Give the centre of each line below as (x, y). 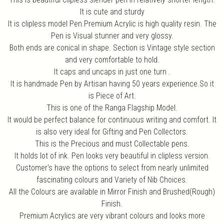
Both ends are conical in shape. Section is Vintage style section (112, 47)
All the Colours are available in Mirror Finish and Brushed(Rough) (112, 191)
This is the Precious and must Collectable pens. (112, 143)
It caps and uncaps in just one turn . (112, 71)
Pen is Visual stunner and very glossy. (112, 35)
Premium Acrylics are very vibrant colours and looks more (112, 215)
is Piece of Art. (112, 95)
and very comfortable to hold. (112, 59)
